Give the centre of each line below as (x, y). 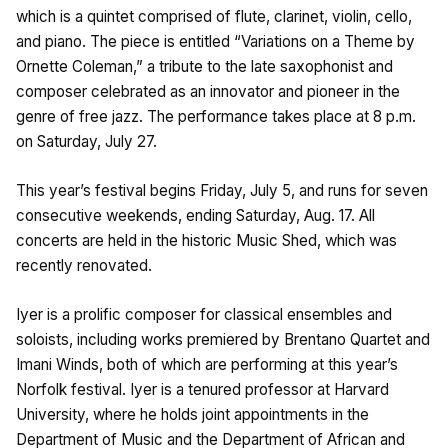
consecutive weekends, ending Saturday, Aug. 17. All (195, 215)
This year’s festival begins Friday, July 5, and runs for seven (222, 190)
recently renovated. (84, 265)
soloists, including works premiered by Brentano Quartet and (223, 339)
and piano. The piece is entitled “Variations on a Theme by (215, 41)
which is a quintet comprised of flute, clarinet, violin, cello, (214, 16)
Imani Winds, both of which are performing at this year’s (207, 364)
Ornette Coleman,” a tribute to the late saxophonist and (204, 66)
